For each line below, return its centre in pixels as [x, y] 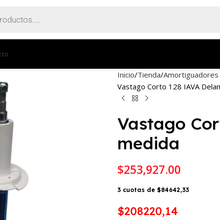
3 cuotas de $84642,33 [153, 190]
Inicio [126, 75]
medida [149, 143]
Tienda [149, 75]
